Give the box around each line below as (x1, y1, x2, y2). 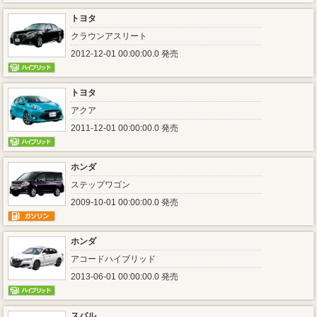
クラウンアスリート (71, 31, 147, 41)
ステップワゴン (71, 180, 130, 190)
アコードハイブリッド (71, 254, 156, 264)
